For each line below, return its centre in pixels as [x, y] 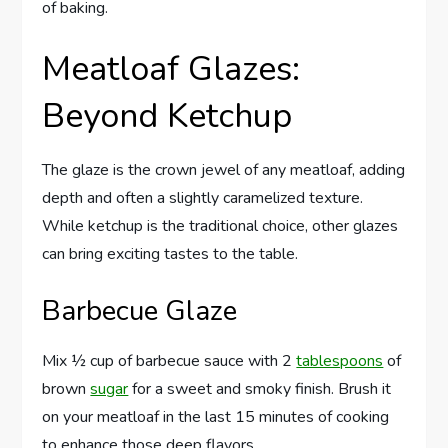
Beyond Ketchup [167, 116]
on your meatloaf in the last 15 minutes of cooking [216, 417]
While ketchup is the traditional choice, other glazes [220, 226]
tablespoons [340, 361]
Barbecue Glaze [140, 311]
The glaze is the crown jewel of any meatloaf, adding [224, 170]
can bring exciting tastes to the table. [170, 254]
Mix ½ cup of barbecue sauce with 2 [169, 361]
